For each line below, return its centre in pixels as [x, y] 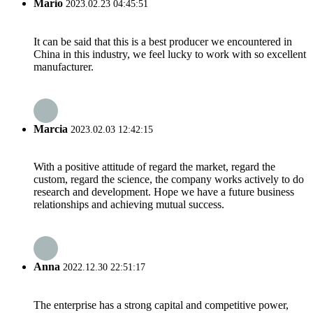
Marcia [51, 129]
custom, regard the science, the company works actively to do [169, 180]
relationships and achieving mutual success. [129, 205]
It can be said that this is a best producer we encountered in [163, 41]
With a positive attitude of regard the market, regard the [154, 167]
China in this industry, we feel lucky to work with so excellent [170, 54]
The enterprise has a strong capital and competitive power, [161, 305]
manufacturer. [64, 66]
